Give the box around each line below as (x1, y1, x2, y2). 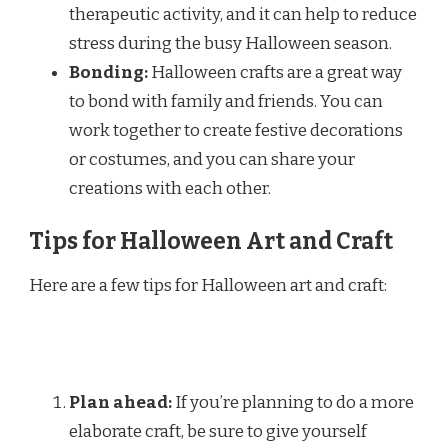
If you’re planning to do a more (172, 391, 414, 413)
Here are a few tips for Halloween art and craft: (29, 274, 387, 296)
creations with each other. (69, 177, 271, 199)
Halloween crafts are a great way (148, 61, 402, 83)
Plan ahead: (69, 391, 172, 413)
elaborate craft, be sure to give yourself (69, 420, 367, 442)
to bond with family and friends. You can (69, 90, 383, 112)
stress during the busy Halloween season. (69, 32, 392, 54)
